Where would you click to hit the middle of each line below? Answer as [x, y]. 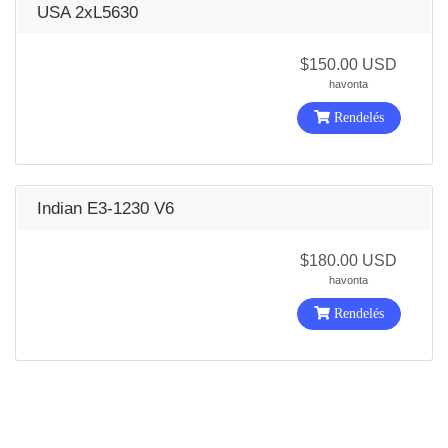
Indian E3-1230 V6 [105, 208]
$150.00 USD [349, 64]
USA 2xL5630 [87, 12]
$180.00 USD [349, 260]
